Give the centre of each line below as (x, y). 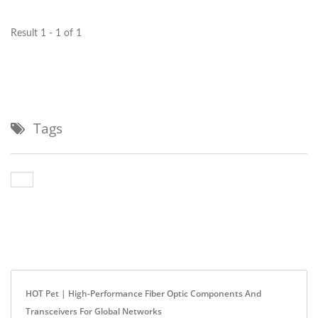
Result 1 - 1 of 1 (46, 34)
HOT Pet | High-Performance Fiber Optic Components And (143, 294)
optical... (32, 14)
